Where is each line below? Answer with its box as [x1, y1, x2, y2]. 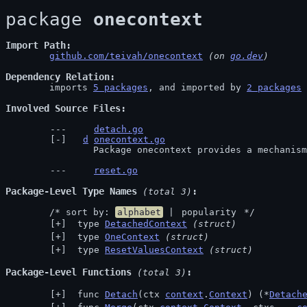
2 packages [247, 82, 302, 93]
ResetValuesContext [105, 245, 204, 255]
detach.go [94, 124, 143, 134]
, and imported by [148, 82, 247, 93]
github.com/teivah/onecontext [49, 51, 203, 61]
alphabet [117, 207, 161, 217]
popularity [182, 207, 236, 217]
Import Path [5, 40, 66, 51]
